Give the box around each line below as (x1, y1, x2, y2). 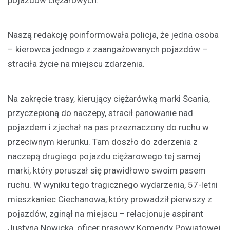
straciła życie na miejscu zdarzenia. (8, 59, 145, 69)
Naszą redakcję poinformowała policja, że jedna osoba (8, 30, 219, 41)
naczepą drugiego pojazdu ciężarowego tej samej (8, 151, 201, 162)
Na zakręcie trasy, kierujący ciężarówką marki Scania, (8, 93, 210, 104)
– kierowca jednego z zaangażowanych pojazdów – (8, 44, 208, 55)
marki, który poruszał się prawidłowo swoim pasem (8, 165, 206, 176)
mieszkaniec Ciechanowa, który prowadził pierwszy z (8, 194, 212, 205)
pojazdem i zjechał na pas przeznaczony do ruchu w (8, 122, 209, 133)
